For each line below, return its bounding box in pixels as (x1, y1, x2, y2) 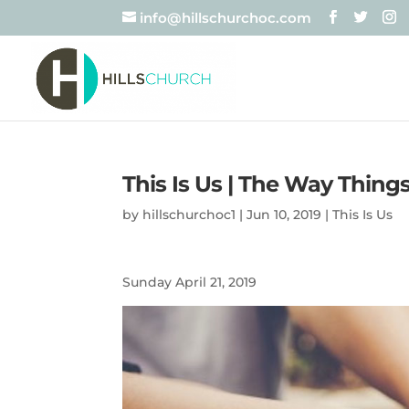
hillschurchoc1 (142, 205, 236, 223)
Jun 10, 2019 (246, 205, 322, 223)
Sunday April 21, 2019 (122, 273, 257, 290)
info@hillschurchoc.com (140, 9, 312, 27)
